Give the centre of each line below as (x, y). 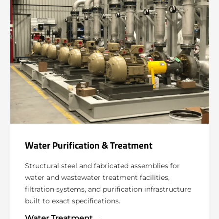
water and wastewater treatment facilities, (97, 178)
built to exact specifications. (73, 201)
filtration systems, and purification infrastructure (108, 189)
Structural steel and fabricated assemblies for (102, 166)
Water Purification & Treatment (89, 145)
